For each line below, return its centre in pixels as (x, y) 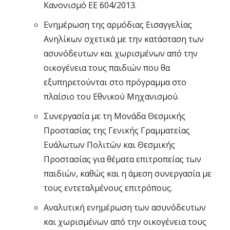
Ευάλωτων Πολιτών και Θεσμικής (109, 145)
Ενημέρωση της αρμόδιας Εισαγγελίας (118, 25)
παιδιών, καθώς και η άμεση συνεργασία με (128, 174)
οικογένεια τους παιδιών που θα (107, 68)
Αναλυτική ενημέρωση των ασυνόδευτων (125, 208)
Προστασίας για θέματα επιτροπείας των (122, 159)
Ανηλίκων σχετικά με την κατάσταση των (124, 39)
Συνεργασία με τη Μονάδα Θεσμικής (114, 116)
